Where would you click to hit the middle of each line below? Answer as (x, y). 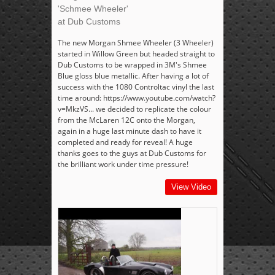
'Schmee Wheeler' (93, 9)
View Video (191, 187)
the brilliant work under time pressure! (123, 165)
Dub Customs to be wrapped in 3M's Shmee (132, 65)
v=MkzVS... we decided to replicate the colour (134, 109)
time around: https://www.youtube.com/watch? (137, 98)
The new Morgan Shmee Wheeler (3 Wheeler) (136, 43)
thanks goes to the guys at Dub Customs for (132, 153)
